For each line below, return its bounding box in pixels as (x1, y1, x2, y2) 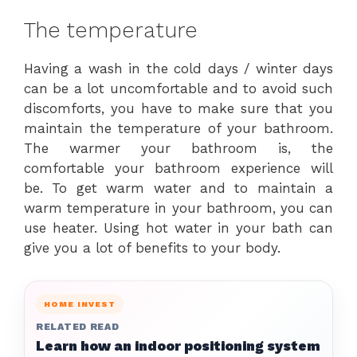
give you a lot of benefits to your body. (24, 240, 280, 256)
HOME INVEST (44, 300, 116, 308)
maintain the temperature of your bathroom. (24, 120, 333, 136)
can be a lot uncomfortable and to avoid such (24, 80, 333, 96)
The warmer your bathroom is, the (24, 140, 333, 156)
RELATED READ (36, 321, 120, 332)
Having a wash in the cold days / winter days (24, 61, 333, 76)
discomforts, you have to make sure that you (24, 100, 333, 116)
